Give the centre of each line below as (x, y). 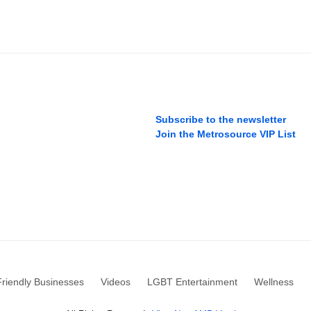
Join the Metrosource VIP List (226, 134)
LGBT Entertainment (192, 282)
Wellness (274, 282)
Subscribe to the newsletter (221, 120)
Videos (115, 282)
